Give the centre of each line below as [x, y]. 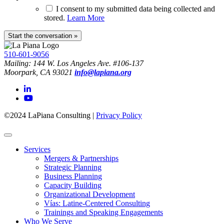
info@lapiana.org [103, 72]
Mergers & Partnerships [81, 158]
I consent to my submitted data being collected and [135, 8]
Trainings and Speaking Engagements [103, 212]
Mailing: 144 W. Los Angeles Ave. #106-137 [74, 63]
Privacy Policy [119, 115]
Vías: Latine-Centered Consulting [97, 203]
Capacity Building [73, 185]
